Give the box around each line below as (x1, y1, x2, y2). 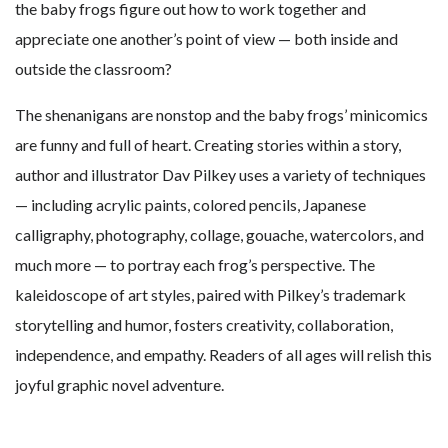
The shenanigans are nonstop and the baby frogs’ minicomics (15, 105, 428, 125)
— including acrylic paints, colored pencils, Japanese (15, 195, 366, 215)
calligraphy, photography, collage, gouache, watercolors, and (15, 225, 424, 245)
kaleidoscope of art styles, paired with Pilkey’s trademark (15, 285, 406, 305)
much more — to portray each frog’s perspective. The (15, 255, 375, 275)
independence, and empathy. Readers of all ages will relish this (15, 345, 432, 365)
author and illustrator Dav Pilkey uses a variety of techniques (15, 165, 426, 185)
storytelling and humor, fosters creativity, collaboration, (15, 315, 393, 335)
